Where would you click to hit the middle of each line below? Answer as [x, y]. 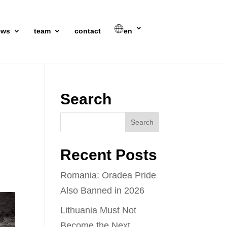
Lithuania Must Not [99, 210]
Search [86, 99]
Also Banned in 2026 [103, 191]
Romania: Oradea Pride [108, 175]
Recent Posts [109, 155]
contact [88, 31]
